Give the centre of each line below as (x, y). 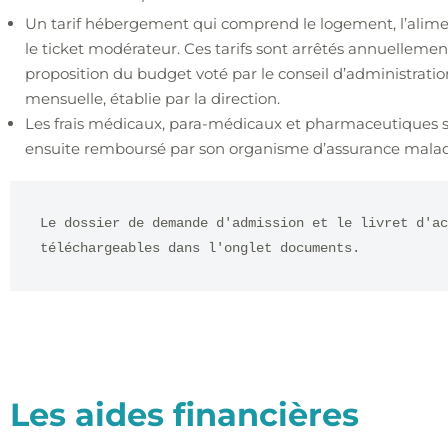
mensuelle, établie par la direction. (154, 99)
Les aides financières (184, 415)
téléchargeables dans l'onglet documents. (200, 249)
